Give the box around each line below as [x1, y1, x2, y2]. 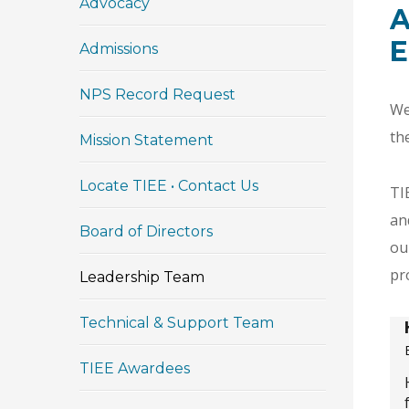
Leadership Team [79, 268, 204, 286]
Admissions [79, 40, 158, 58]
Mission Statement [79, 131, 214, 149]
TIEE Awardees [79, 360, 190, 377]
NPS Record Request [79, 86, 236, 103]
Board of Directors [79, 223, 213, 240]
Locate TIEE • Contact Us [79, 177, 258, 194]
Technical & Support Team [79, 314, 274, 331]
